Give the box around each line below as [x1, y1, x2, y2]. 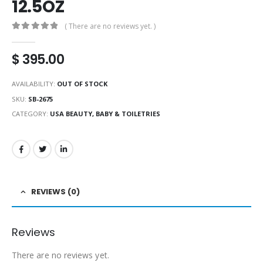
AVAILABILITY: [12, 79, 57, 88]
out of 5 [16, 33, 50, 41]
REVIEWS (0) [31, 186, 80, 197]
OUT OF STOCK [57, 79, 107, 88]
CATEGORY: [12, 109, 50, 119]
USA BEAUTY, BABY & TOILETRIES [50, 109, 160, 119]
